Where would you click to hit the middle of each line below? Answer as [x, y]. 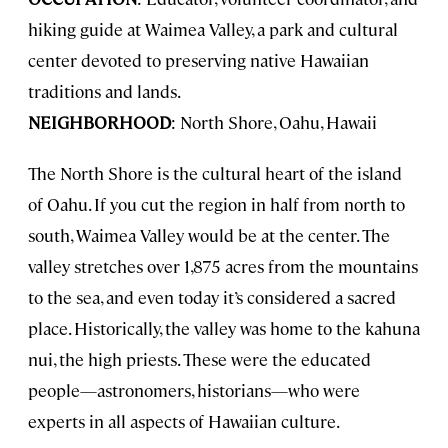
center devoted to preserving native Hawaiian [198, 60]
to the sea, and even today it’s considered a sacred [212, 297]
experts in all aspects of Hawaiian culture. [184, 421]
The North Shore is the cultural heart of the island [215, 173]
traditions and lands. [104, 91]
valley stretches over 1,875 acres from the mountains [223, 266]
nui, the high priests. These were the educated [199, 359]
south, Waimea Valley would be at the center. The [209, 235]
